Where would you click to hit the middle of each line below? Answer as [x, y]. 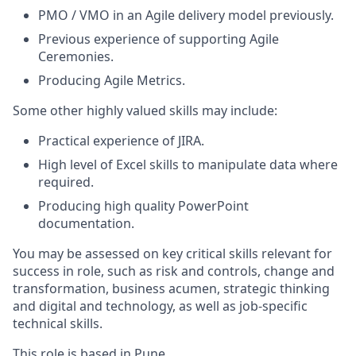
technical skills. [58, 323]
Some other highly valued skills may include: [145, 110]
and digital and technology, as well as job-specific [160, 306]
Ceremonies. [76, 56]
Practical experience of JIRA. [121, 141]
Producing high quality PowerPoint [143, 206]
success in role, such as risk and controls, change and [174, 271]
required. [66, 182]
